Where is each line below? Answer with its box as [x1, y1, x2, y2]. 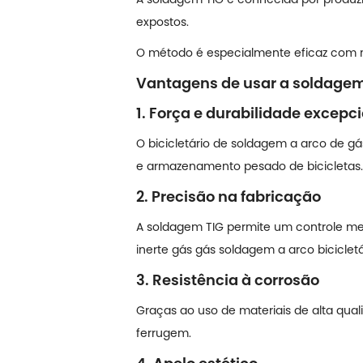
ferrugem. [136, 324, 191, 341]
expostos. [136, 13, 189, 30]
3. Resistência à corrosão [136, 269, 319, 290]
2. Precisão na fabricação [136, 186, 321, 207]
